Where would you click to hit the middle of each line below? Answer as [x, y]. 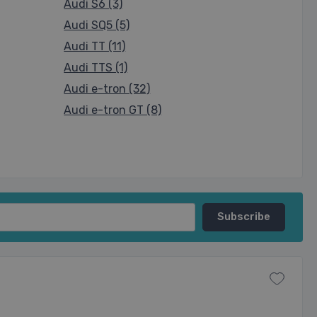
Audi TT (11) [95, 46]
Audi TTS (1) [96, 68]
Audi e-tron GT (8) [113, 110]
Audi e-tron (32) [107, 89]
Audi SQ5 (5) [97, 25]
